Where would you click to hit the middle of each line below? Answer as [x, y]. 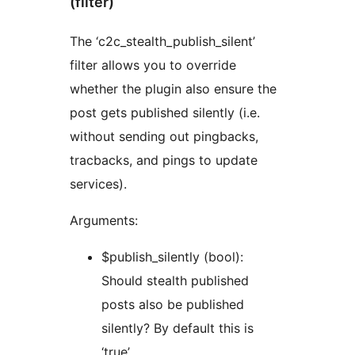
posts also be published [173, 305]
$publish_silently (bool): [172, 257]
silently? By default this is [128, 328]
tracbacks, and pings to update [164, 160]
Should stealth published [175, 281]
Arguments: [104, 221]
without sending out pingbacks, [164, 137]
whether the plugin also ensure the [173, 89]
